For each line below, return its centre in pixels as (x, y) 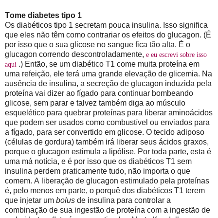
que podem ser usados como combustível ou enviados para (107, 122)
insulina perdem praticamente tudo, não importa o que (98, 171)
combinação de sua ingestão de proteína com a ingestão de (108, 210)
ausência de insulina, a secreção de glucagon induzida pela (108, 83)
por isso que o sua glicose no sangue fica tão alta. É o (98, 44)
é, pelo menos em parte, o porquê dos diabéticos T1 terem (105, 190)
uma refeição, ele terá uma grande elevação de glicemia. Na (109, 73)
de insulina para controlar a (123, 200)
